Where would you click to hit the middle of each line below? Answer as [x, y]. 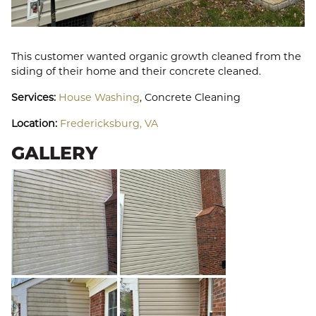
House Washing [99, 98]
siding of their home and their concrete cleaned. [136, 72]
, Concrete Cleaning [190, 98]
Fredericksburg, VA [109, 124]
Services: [35, 98]
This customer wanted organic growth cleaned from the [156, 57]
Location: [36, 124]
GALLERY [54, 153]
